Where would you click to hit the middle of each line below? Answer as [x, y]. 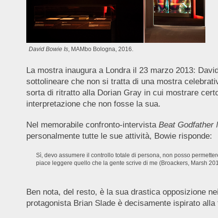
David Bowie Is [48, 49]
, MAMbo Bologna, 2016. [100, 49]
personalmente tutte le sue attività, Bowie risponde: [119, 136]
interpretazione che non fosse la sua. [93, 104]
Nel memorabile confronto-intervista [92, 125]
